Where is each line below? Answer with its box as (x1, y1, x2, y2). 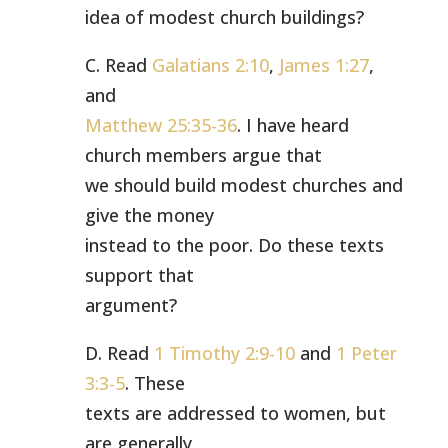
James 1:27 (278, 53, 369, 77)
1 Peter (335, 341, 397, 365)
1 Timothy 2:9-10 (153, 341, 295, 365)
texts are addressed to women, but (84, 401, 386, 425)
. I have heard (236, 113, 349, 137)
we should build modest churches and (84, 173, 403, 197)
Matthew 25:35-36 (84, 113, 237, 137)
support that (84, 263, 194, 287)
